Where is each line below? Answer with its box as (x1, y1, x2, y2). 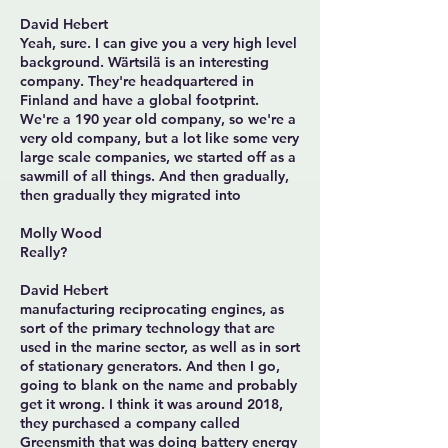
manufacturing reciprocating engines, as (20, 300, 284, 318)
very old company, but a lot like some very (20, 129, 299, 147)
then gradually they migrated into (20, 186, 241, 204)
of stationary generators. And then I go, (20, 357, 280, 375)
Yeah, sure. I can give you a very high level (20, 34, 297, 52)
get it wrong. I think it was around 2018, (20, 395, 283, 413)
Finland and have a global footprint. (20, 91, 259, 109)
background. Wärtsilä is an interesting (20, 53, 269, 71)
